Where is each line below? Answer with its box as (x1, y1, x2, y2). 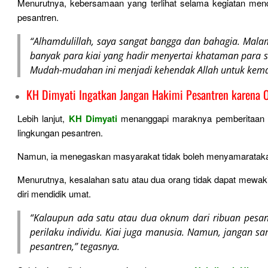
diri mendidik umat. (17, 187, 91, 200)
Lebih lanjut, (17, 112, 69, 124)
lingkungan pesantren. (17, 126, 105, 139)
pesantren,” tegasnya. (30, 240, 120, 253)
